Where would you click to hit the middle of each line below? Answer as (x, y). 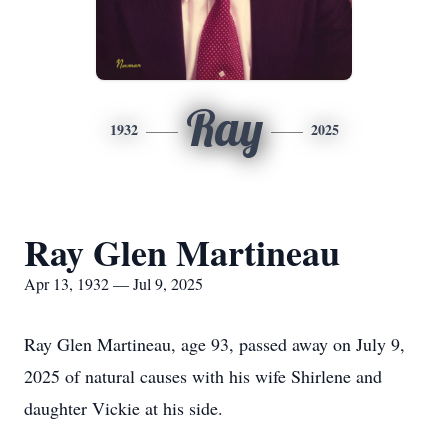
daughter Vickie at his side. (123, 408)
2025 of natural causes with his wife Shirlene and (203, 376)
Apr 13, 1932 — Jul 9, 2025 (113, 283)
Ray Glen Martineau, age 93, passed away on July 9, (214, 344)
